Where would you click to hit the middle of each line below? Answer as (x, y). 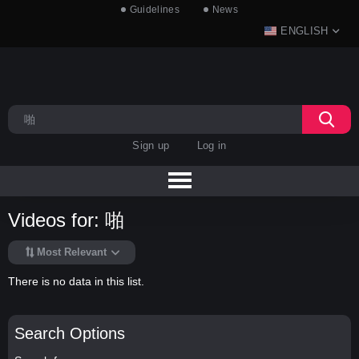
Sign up (151, 145)
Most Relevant (72, 252)
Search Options (69, 333)
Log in (212, 145)
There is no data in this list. (76, 281)
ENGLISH (305, 31)
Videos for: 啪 (66, 220)
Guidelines (154, 10)
